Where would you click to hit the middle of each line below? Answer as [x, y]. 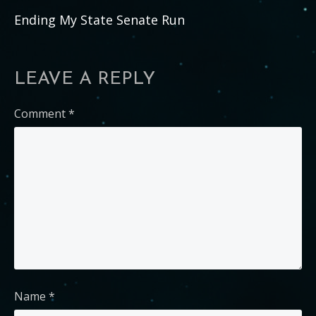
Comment [41, 114]
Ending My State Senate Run [99, 20]
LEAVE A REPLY [85, 79]
